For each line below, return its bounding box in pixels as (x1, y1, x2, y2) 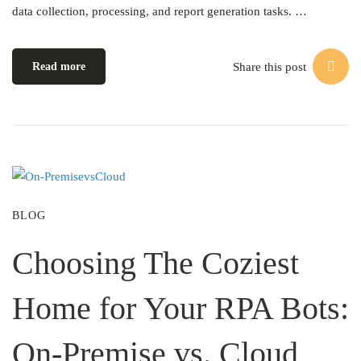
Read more (32, 60, 85, 73)
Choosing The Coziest (12, 245, 299, 281)
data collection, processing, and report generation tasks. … (12, 5, 307, 18)
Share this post (233, 60, 306, 73)
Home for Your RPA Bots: (12, 290, 349, 326)
